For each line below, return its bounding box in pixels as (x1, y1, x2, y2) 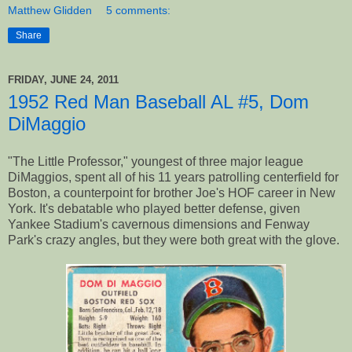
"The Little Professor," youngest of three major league (8, 154, 303, 168)
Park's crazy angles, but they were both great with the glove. (8, 233, 339, 247)
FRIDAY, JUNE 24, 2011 (8, 74, 119, 86)
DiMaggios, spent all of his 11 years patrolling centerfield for (8, 170, 339, 184)
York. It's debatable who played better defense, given (8, 201, 300, 215)
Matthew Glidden (8, 3, 92, 16)
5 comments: (106, 3, 171, 16)
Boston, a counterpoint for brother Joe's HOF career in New (8, 185, 335, 200)
